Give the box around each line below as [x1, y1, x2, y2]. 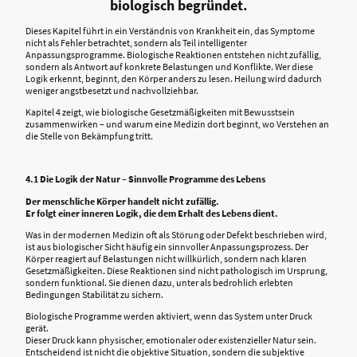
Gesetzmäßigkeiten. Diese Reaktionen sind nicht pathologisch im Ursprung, [25, 264, 328, 277]
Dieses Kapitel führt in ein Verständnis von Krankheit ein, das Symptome [25, 24, 315, 37]
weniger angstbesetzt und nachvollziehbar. [25, 84, 198, 96]
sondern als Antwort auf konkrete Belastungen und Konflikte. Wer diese [25, 60, 313, 73]
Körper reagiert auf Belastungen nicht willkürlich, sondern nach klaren [25, 252, 307, 265]
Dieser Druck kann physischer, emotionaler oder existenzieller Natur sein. [25, 334, 316, 347]
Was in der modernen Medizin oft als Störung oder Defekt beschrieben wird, [25, 228, 327, 241]
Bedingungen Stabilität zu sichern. [25, 288, 163, 300]
